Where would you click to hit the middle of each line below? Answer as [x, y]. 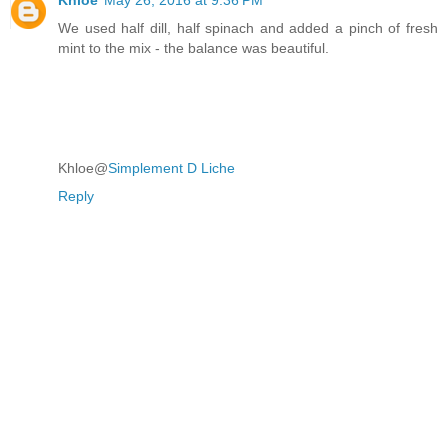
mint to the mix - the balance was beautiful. [193, 47]
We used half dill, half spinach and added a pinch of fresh [248, 27]
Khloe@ [83, 167]
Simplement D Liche [171, 167]
